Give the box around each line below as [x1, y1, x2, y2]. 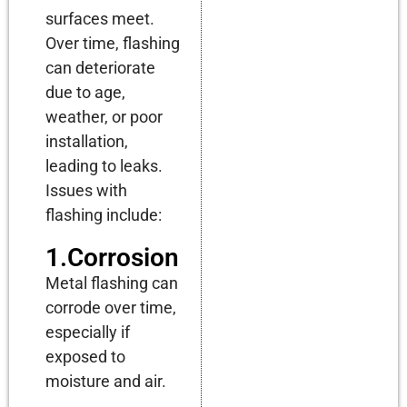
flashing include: [45, 204, 162, 224]
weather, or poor [45, 106, 163, 126]
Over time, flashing [45, 33, 180, 53]
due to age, [45, 82, 125, 102]
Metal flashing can [45, 273, 178, 293]
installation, [45, 131, 128, 151]
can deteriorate [45, 57, 155, 77]
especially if [45, 322, 130, 342]
